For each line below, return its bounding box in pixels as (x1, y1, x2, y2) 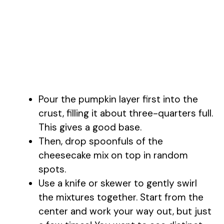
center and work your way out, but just (38, 204, 211, 217)
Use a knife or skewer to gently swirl (38, 176, 197, 189)
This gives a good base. (38, 120, 141, 133)
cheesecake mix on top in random (38, 148, 188, 161)
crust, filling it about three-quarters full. (38, 106, 213, 119)
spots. (38, 162, 66, 175)
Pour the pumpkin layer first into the (38, 92, 198, 105)
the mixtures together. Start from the (38, 190, 203, 203)
